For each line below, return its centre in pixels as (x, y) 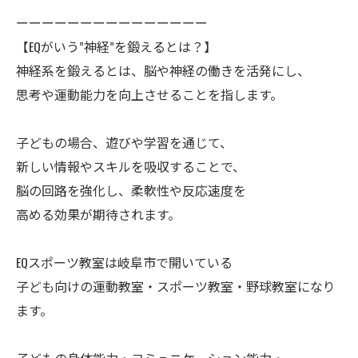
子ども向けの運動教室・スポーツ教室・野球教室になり (176, 286)
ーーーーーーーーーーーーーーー (118, 23)
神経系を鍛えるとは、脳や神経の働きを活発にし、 (163, 71)
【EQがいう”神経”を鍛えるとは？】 (116, 47)
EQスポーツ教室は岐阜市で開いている (124, 263)
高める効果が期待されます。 (98, 215)
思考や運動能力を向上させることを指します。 (149, 95)
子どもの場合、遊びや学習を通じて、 (124, 143)
